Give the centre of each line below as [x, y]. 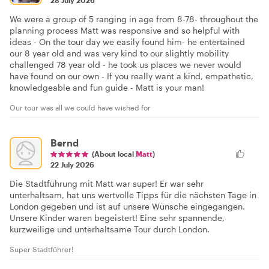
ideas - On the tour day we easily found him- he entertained [127, 41]
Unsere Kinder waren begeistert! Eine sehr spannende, [117, 217]
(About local [114, 153]
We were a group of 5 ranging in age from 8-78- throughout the [134, 19]
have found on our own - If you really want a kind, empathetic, [131, 76]
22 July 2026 [72, 164]
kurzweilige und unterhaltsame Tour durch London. [110, 229]
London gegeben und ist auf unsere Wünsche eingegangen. [127, 206]
